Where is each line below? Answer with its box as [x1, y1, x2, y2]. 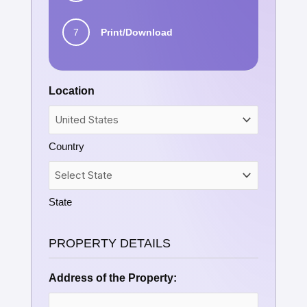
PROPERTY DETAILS [49, 236, 171, 250]
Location [49, 84, 95, 97]
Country [49, 140, 84, 152]
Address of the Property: [49, 271, 177, 284]
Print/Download [101, 26, 173, 38]
